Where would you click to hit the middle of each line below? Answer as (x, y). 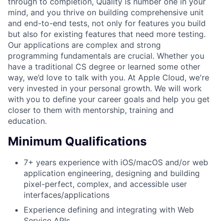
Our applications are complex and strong (84, 45)
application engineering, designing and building (112, 173)
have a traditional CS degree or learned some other (104, 66)
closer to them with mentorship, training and (91, 110)
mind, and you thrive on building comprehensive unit (106, 12)
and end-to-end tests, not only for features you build (107, 23)
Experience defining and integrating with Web (109, 209)
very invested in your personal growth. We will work (105, 88)
